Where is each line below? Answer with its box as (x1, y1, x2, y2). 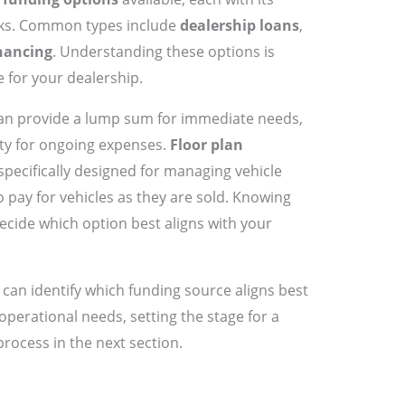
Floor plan (169, 135, 243, 155)
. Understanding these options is (52, 42, 275, 62)
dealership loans (179, 15, 299, 36)
